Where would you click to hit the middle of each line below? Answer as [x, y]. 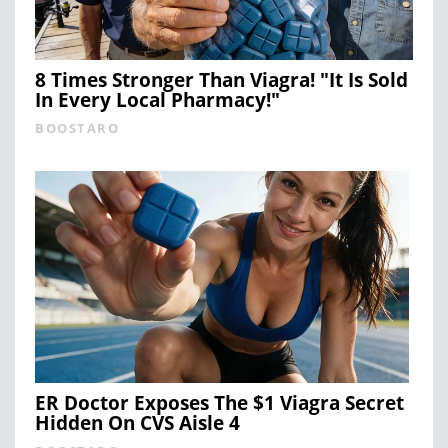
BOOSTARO [77, 128]
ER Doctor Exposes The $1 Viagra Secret [219, 403]
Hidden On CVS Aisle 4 [137, 423]
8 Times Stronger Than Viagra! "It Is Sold [221, 80]
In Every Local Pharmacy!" [157, 100]
